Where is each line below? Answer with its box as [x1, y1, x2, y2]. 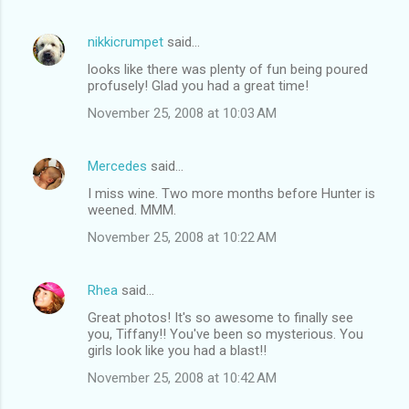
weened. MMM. [88, 201, 176, 218]
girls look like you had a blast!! [88, 341, 267, 359]
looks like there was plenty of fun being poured [88, 60, 368, 78]
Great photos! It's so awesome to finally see [88, 309, 353, 326]
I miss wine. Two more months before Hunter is [88, 184, 375, 202]
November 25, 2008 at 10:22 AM [88, 228, 277, 246]
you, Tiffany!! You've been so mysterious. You [88, 325, 363, 342]
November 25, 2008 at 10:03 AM [88, 104, 277, 121]
